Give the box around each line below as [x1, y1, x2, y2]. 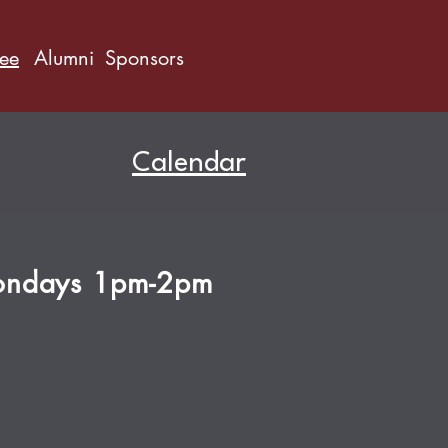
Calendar [132, 150, 246, 178]
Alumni [34, 45, 94, 71]
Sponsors [105, 45, 184, 71]
